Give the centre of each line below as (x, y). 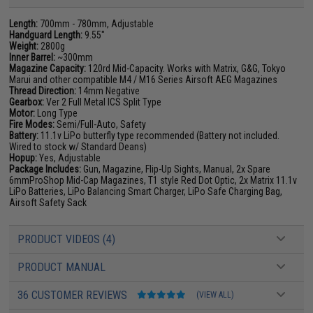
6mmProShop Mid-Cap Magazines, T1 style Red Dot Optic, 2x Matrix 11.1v (153, 180)
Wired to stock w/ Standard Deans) (78, 146)
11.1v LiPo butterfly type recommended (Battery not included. (159, 135)
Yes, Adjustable (69, 158)
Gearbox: (27, 102)
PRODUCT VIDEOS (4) (67, 239)
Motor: (22, 113)
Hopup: (23, 158)
